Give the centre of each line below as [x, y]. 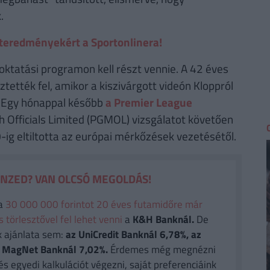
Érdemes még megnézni [162, 250]
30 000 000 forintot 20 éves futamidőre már [104, 205]
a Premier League [149, 102]
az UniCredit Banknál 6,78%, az [133, 235]
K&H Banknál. [163, 220]
